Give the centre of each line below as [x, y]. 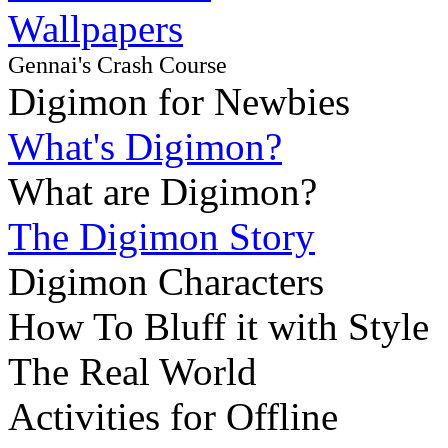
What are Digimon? [162, 191]
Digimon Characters [166, 281]
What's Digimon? [145, 146]
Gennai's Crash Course [117, 64]
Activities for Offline [173, 416]
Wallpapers [95, 28]
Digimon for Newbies [179, 101]
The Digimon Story [161, 236]
